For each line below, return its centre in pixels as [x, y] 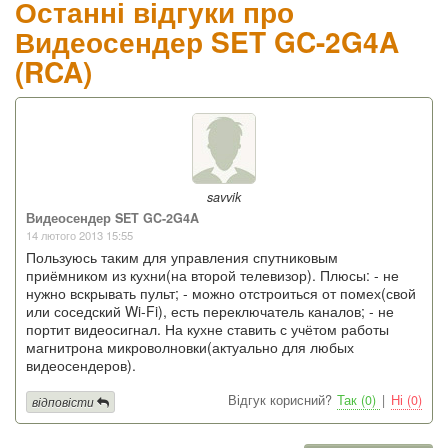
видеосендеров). [81, 365]
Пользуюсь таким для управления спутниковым [182, 257]
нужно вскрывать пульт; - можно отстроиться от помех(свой [221, 293]
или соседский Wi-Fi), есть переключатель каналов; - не [210, 311]
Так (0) [358, 400]
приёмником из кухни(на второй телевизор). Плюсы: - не [212, 275]
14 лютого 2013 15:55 [79, 235]
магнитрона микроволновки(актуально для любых [190, 347]
